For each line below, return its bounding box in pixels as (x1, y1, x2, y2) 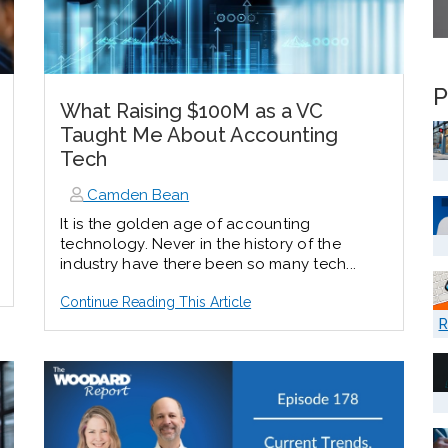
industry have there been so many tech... (60, 255, 357, 274)
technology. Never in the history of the (60, 235, 341, 254)
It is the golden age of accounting (60, 215, 311, 234)
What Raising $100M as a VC (60, 99, 324, 124)
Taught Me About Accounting (60, 123, 339, 148)
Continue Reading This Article (60, 294, 252, 311)
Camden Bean (83, 186, 190, 205)
